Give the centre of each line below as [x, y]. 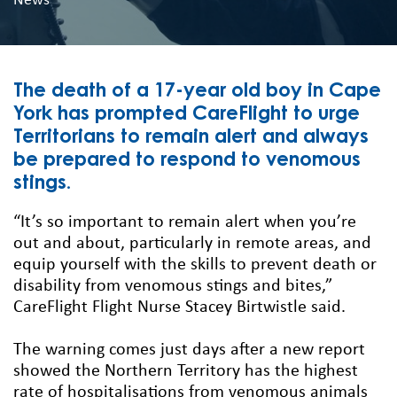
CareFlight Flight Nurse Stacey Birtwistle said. [179, 307]
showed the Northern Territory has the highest [186, 371]
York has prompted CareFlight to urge [187, 115]
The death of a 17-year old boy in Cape [197, 92]
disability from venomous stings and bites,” [173, 286]
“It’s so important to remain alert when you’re [185, 222]
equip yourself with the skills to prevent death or [195, 265]
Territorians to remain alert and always [191, 138]
